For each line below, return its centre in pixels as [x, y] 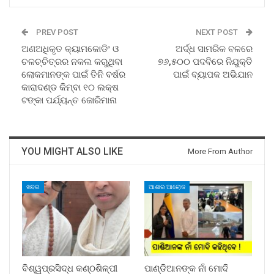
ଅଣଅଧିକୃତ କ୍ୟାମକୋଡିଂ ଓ [70, 49]
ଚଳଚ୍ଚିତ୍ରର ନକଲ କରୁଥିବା [72, 61]
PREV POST [56, 32]
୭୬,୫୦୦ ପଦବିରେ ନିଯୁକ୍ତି [205, 61]
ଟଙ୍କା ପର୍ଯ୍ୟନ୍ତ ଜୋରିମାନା [69, 100]
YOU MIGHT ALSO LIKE [72, 151]
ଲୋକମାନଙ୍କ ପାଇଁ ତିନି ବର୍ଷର [73, 74]
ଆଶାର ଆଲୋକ [167, 187]
